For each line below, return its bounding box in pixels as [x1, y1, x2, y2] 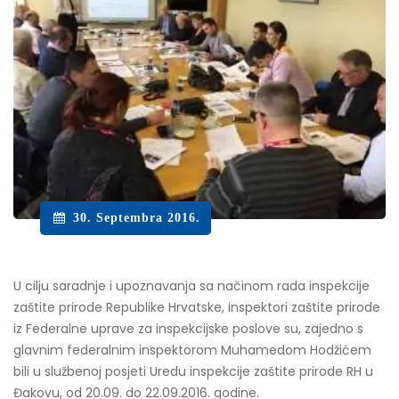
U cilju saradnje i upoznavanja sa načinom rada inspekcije [13, 276, 370, 295]
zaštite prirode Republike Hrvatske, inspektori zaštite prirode [13, 297, 380, 316]
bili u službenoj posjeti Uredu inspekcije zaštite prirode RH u [13, 362, 373, 380]
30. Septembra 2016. [72, 210, 200, 224]
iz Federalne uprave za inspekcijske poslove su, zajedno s [13, 319, 363, 338]
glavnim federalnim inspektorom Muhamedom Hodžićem [13, 340, 371, 359]
